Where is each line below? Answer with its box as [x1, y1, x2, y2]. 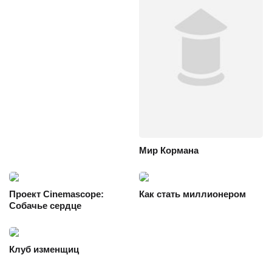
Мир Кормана [139, 145, 199, 156]
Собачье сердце [9, 200, 81, 211]
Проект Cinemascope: [9, 189, 104, 200]
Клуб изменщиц [9, 244, 79, 255]
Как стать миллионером [139, 189, 246, 200]
